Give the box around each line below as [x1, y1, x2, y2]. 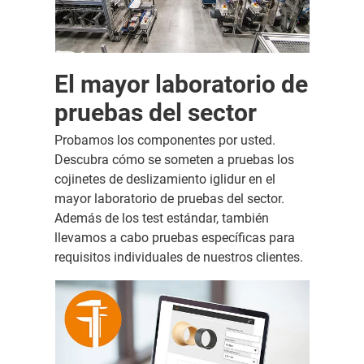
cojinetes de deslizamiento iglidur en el [54, 171, 275, 187]
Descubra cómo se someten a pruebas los [54, 151, 294, 167]
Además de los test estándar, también [54, 210, 269, 226]
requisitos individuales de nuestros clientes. [54, 249, 303, 265]
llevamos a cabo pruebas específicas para [54, 229, 295, 245]
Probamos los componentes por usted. [54, 132, 275, 148]
